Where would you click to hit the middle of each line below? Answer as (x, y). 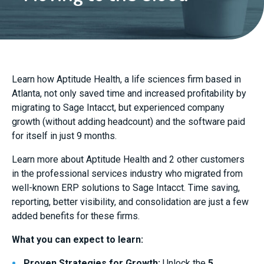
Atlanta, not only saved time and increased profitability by (129, 93)
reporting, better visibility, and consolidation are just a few (130, 202)
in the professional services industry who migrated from (127, 174)
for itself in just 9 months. (64, 136)
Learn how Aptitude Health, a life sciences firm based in (126, 79)
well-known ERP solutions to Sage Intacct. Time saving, (126, 188)
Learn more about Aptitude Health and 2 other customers (128, 159)
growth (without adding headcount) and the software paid (128, 122)
